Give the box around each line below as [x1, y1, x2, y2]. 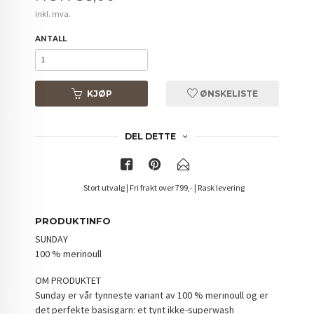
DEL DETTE [124, 130, 176, 142]
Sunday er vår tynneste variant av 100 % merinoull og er [35, 289, 269, 302]
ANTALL [35, 34, 67, 43]
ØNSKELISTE [197, 88, 258, 99]
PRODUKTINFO [35, 214, 111, 226]
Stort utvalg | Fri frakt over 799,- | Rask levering [83, 182, 245, 193]
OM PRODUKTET [35, 274, 102, 287]
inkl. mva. [35, 8, 71, 20]
